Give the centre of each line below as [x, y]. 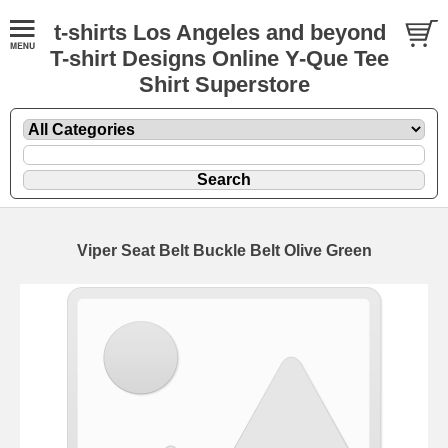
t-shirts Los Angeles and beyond [219, 32]
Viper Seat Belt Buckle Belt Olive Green [224, 250]
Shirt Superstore [224, 84]
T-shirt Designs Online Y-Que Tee [219, 58]
